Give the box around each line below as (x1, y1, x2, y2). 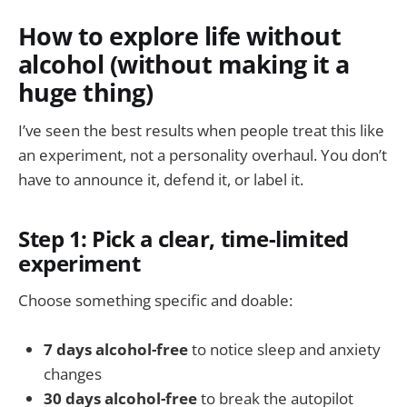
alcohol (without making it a (18, 46, 350, 81)
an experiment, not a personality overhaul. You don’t (18, 144, 387, 166)
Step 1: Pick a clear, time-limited (18, 223, 349, 253)
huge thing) (18, 74, 154, 109)
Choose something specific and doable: (18, 290, 293, 312)
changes (44, 363, 102, 385)
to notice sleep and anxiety (188, 339, 381, 361)
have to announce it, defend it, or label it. (18, 169, 303, 191)
